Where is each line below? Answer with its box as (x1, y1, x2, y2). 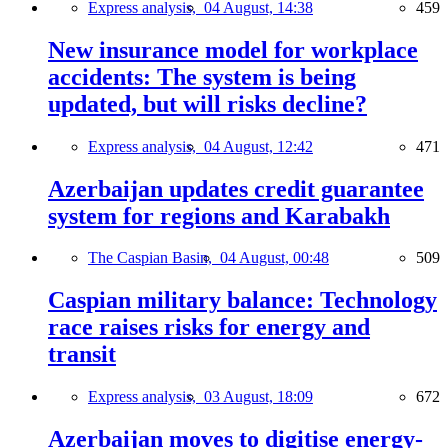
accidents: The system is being (48, 63, 356, 90)
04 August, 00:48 (220, 249, 329, 267)
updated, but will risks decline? (48, 90, 367, 117)
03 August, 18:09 (204, 388, 313, 406)
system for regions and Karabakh (48, 202, 390, 229)
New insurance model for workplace (48, 36, 418, 63)
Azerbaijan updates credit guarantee (48, 175, 424, 202)
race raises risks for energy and (48, 314, 370, 341)
